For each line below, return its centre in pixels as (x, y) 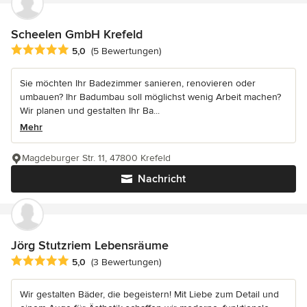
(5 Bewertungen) (126, 51)
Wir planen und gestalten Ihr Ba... (90, 111)
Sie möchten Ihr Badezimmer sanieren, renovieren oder (138, 84)
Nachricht (162, 179)
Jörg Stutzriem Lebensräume (90, 246)
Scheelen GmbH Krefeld (77, 34)
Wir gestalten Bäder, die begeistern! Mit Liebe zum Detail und (149, 295)
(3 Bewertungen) (126, 262)
